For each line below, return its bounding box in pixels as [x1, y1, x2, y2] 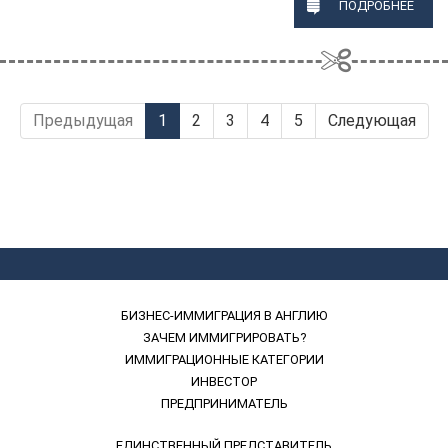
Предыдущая [32, 111, 133, 130]
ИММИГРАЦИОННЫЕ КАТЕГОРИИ [124, 352, 324, 367]
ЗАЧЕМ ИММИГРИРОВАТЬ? [142, 330, 306, 345]
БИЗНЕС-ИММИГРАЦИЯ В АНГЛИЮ [121, 308, 327, 323]
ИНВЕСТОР [191, 374, 257, 389]
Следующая [327, 111, 416, 130]
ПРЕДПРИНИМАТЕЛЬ [160, 396, 288, 411]
